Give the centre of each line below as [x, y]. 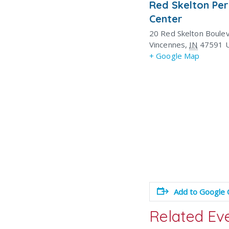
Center [166, 18]
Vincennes [167, 44]
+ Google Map [174, 55]
